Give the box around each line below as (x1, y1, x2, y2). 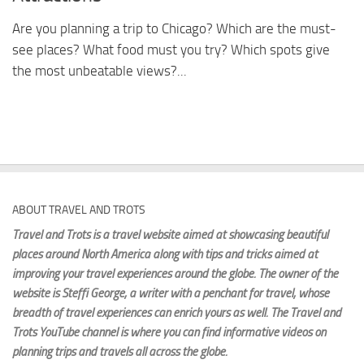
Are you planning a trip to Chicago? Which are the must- (12, 20, 336, 37)
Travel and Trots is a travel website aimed (12, 227, 215, 242)
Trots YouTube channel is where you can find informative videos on (12, 325, 326, 340)
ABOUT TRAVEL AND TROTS (12, 203, 145, 217)
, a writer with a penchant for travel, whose (124, 286, 329, 301)
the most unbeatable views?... (12, 63, 187, 80)
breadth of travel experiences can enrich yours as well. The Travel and (12, 305, 341, 320)
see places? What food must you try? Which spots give (12, 41, 330, 58)
